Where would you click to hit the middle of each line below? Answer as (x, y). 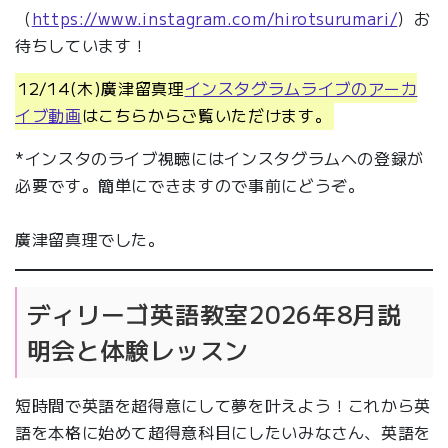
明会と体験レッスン (138, 350)
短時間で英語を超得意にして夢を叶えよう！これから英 (223, 405)
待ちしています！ (82, 44)
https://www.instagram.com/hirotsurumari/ (214, 17)
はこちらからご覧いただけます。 (206, 114)
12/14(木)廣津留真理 (101, 87)
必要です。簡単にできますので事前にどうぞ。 (190, 184)
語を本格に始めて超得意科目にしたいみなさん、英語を (223, 432)
